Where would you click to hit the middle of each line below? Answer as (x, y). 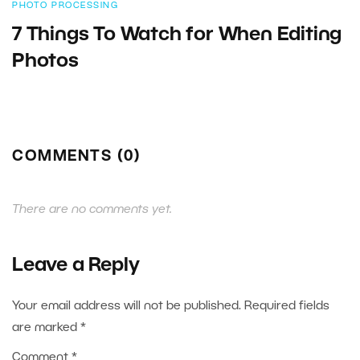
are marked (46, 327)
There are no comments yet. (92, 209)
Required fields (287, 306)
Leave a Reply (76, 266)
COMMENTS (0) (76, 157)
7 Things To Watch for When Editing (177, 35)
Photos (45, 61)
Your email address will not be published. (127, 306)
